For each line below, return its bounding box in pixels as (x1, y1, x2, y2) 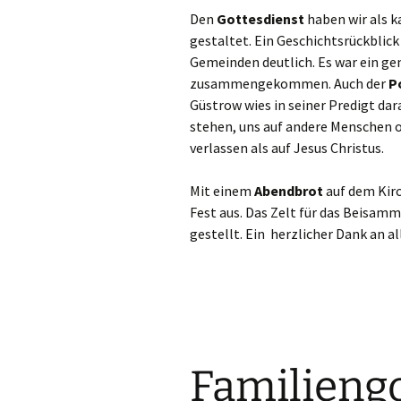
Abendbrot (254, 182, 323, 200)
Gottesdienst (217, 10, 304, 28)
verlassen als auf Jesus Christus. (190, 139, 384, 157)
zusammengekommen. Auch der (190, 74, 388, 92)
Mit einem (190, 182, 254, 200)
